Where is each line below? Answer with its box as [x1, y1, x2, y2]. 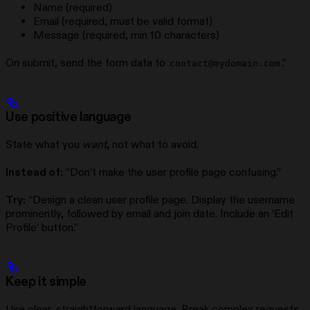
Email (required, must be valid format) [33, 14, 212, 28]
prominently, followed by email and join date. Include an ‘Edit [6, 206, 293, 221]
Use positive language [6, 109, 131, 125]
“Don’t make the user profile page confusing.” [63, 165, 281, 179]
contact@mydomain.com [170, 57, 280, 69]
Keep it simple [6, 273, 86, 290]
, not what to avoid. [107, 137, 199, 152]
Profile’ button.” [6, 220, 78, 235]
